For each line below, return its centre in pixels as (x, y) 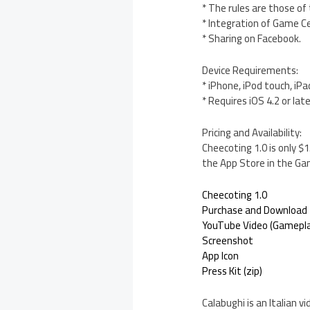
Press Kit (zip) (232, 271)
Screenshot (228, 241)
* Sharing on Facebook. (252, 39)
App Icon (221, 256)
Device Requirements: (250, 71)
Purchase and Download (255, 210)
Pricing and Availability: (252, 133)
